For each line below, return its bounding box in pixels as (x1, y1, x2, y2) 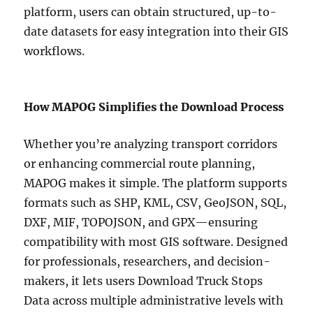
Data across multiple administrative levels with (24, 293, 284, 308)
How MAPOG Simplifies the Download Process (24, 100, 284, 115)
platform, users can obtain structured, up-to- (24, 5, 277, 20)
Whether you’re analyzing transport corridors (24, 137, 278, 152)
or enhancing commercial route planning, (24, 156, 256, 171)
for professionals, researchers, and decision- (24, 254, 271, 269)
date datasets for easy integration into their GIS (24, 24, 289, 39)
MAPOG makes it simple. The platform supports (24, 176, 288, 191)
